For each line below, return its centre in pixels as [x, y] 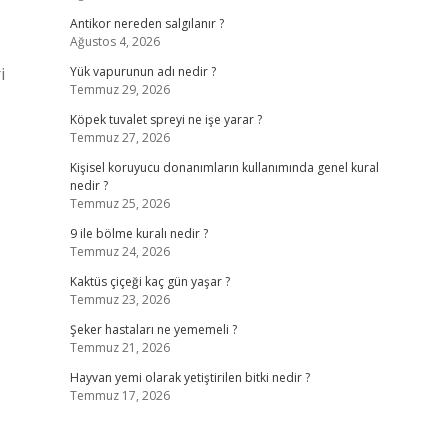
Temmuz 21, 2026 [119, 347]
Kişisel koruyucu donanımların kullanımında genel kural [224, 167]
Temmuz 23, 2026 [119, 299]
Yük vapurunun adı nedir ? [142, 71]
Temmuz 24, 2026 [119, 251]
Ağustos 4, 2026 [114, 41]
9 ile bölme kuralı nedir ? [138, 233]
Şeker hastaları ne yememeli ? [153, 329]
